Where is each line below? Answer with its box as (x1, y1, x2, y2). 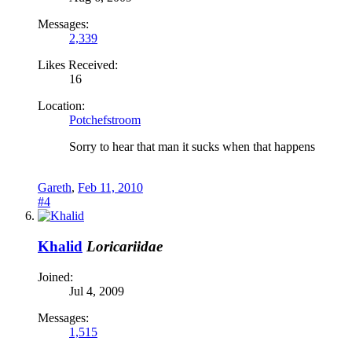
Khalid (38, 237, 82, 255)
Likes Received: (38, 58, 118, 72)
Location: (38, 99, 85, 113)
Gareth (38, 181, 71, 195)
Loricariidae (86, 237, 163, 255)
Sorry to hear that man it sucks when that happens (69, 140, 315, 154)
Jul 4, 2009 (69, 284, 124, 298)
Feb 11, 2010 (78, 181, 143, 195)
